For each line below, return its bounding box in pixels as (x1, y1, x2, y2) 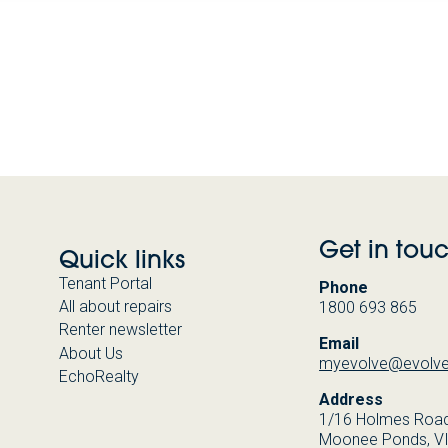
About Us (58, 343, 123, 363)
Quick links (58, 244, 185, 275)
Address (319, 390, 384, 410)
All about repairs (58, 297, 172, 317)
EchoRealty (58, 366, 139, 386)
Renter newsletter (58, 320, 182, 340)
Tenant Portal (58, 273, 152, 293)
